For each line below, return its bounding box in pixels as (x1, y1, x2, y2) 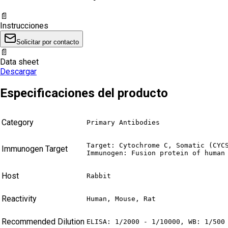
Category (2, 118, 34, 128)
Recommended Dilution (2, 217, 84, 227)
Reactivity (2, 194, 37, 204)
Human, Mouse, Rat (87, 195, 156, 203)
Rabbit (87, 172, 111, 180)
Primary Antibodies (87, 119, 160, 127)
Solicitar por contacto (16, 38, 79, 46)
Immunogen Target (2, 144, 68, 154)
